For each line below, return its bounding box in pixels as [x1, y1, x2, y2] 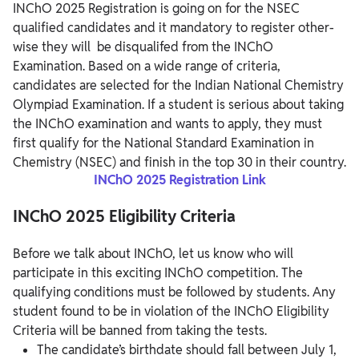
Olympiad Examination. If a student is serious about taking [13, 96, 344, 114]
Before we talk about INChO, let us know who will [13, 245, 293, 263]
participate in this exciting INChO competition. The [13, 264, 303, 282]
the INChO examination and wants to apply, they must [13, 115, 322, 133]
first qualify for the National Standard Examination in [13, 135, 314, 152]
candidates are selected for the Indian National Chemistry [13, 77, 344, 95]
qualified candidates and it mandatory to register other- [13, 19, 334, 37]
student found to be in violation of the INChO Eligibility [13, 303, 329, 321]
